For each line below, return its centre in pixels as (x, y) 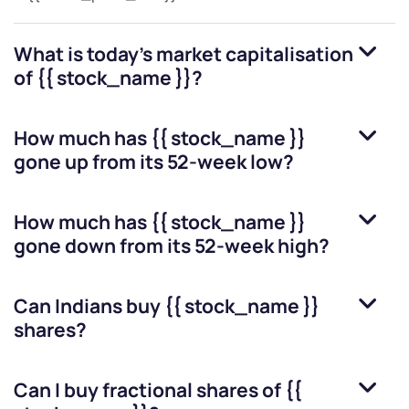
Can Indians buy (89, 306)
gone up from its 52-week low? (154, 162)
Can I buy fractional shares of (149, 390)
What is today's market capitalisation (184, 54)
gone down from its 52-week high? (172, 246)
